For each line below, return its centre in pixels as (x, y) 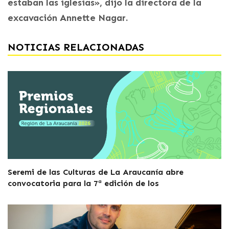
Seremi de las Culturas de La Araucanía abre (96, 172)
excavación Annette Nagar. (68, 18)
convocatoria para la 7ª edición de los (83, 183)
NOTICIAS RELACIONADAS (76, 47)
